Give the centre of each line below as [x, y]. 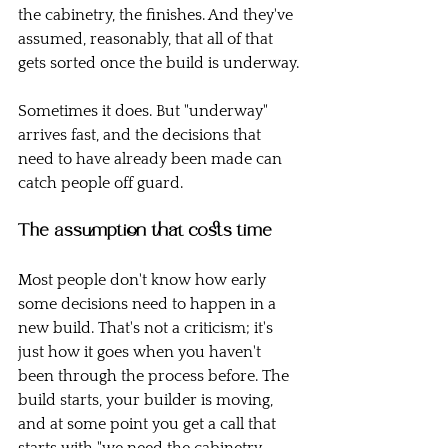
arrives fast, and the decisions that [141, 135]
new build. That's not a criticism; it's [147, 328]
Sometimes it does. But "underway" [144, 111]
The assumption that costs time [145, 231]
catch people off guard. [100, 183]
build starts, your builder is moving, [147, 400]
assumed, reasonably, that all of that [147, 39]
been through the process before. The [155, 376]
